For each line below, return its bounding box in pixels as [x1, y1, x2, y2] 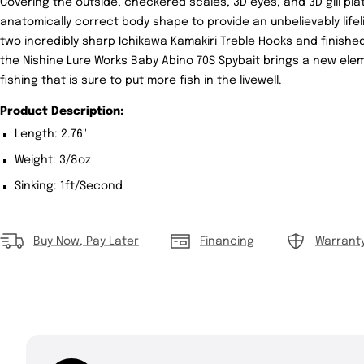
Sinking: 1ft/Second [14, 180, 123, 193]
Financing [200, 236, 254, 248]
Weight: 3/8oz [14, 154, 91, 167]
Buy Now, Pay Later [33, 236, 139, 248]
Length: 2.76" [14, 128, 87, 141]
